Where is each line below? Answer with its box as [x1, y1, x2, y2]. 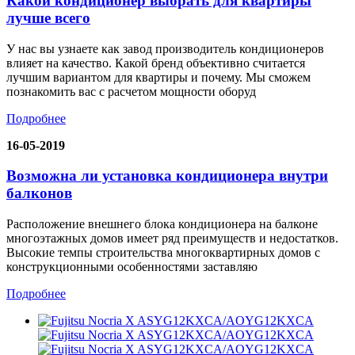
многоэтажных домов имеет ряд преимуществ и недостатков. [6, 231, 338, 246]
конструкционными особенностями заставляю [6, 260, 258, 274]
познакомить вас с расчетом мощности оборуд [6, 84, 256, 98]
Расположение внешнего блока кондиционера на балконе [6, 217, 318, 231]
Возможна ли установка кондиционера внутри [6, 167, 328, 185]
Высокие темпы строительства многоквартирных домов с [6, 246, 320, 260]
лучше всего [6, 9, 90, 26]
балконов [6, 185, 72, 202]
